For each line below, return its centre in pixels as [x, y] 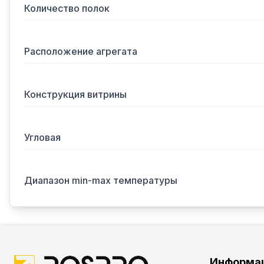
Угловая [42, 137]
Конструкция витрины [75, 94]
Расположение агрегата [81, 51]
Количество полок [67, 8]
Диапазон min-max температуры [101, 180]
